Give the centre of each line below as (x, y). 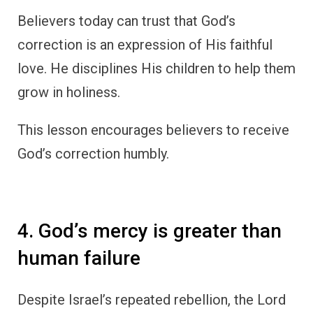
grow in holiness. (69, 93)
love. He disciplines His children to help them (156, 69)
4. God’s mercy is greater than (150, 231)
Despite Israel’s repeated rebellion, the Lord (152, 299)
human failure (79, 259)
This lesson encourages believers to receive (153, 130)
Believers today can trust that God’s (126, 21)
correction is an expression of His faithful (145, 45)
